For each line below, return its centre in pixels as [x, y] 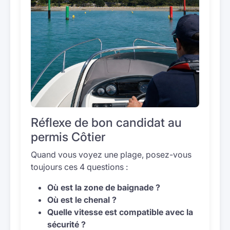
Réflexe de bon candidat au [106, 122]
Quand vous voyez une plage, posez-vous [111, 155]
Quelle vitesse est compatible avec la [120, 212]
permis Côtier [68, 137]
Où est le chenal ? [82, 200]
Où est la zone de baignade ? [104, 187]
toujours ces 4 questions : [79, 167]
